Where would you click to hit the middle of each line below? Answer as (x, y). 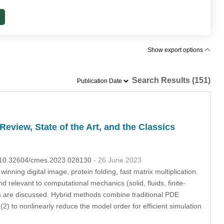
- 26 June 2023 (117, 160)
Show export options (176, 50)
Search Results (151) (170, 80)
